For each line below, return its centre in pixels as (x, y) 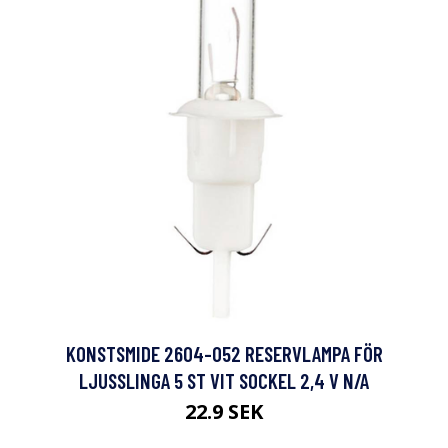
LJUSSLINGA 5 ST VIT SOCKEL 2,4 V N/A (224, 381)
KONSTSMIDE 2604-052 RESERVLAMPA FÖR (224, 354)
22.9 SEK (224, 412)
